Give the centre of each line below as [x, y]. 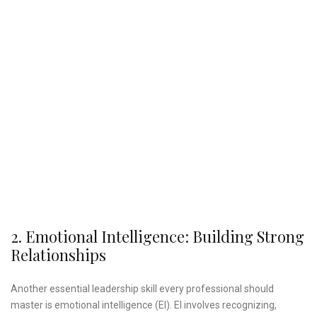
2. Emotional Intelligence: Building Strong [157, 237]
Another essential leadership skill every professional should [142, 289]
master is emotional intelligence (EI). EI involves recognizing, [144, 305]
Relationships [58, 255]
